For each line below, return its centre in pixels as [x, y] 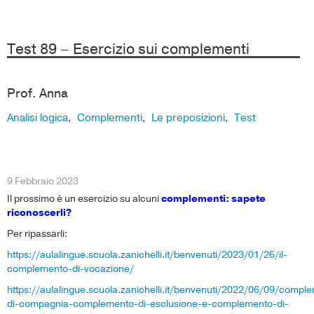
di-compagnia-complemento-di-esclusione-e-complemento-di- [148, 304]
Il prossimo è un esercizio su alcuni [83, 199]
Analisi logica [37, 118]
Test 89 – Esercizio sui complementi [128, 49]
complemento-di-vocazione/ [70, 269]
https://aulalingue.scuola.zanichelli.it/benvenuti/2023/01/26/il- [147, 255]
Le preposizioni [188, 118]
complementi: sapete [212, 199]
